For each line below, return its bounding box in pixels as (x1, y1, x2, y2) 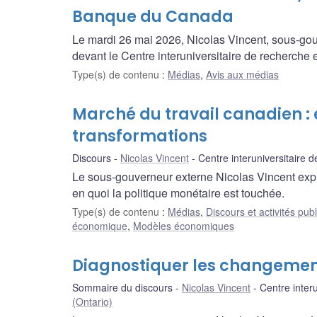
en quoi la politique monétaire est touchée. (72, 184, 284, 201)
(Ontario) (72, 294, 113, 309)
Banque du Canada (72, 5, 234, 28)
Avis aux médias (206, 67, 279, 81)
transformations (72, 125, 207, 147)
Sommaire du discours (72, 279, 173, 294)
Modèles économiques (133, 218, 234, 233)
